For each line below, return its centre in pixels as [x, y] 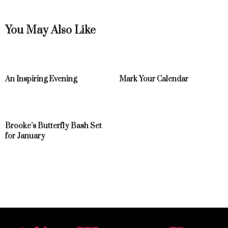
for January [25, 136]
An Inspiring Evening [41, 79]
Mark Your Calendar [154, 79]
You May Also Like [50, 30]
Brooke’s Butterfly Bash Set [53, 126]
